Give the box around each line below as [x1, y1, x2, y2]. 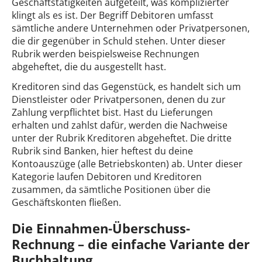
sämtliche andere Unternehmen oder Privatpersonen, [12, 21, 250, 35]
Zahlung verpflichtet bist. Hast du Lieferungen [12, 106, 213, 119]
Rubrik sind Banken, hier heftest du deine [12, 144, 193, 158]
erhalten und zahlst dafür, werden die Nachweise [12, 119, 227, 132]
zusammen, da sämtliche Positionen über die [12, 183, 211, 196]
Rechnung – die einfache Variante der [12, 235, 250, 253]
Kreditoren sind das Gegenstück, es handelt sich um [12, 80, 241, 94]
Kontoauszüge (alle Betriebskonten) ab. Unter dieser [12, 157, 243, 171]
